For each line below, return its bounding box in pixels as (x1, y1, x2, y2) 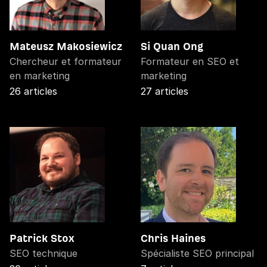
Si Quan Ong (141, 40, 203, 52)
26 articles (10, 85, 57, 97)
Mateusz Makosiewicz (10, 40, 122, 52)
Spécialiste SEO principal (141, 247, 254, 259)
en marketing (10, 69, 70, 82)
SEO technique (10, 247, 77, 259)
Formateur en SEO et (141, 55, 239, 67)
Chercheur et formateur (10, 55, 122, 67)
